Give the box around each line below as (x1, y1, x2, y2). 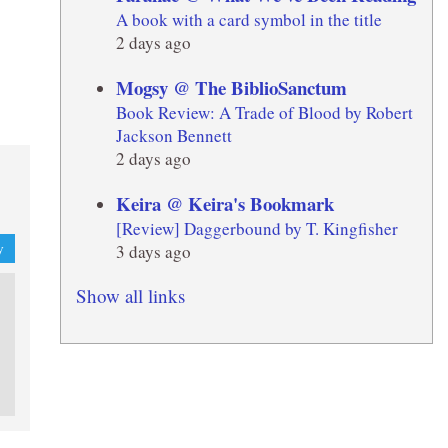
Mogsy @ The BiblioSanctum (115, 73, 347, 101)
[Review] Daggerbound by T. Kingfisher (115, 216, 398, 240)
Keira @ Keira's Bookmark (115, 189, 334, 217)
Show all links (75, 282, 185, 308)
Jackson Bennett (115, 123, 232, 147)
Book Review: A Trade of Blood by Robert (115, 100, 413, 124)
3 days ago (115, 239, 191, 263)
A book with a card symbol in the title (115, 7, 382, 31)
